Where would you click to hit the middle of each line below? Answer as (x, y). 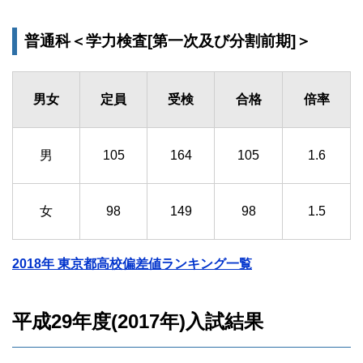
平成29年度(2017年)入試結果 (138, 322)
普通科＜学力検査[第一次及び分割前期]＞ (168, 41)
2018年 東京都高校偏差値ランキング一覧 (132, 264)
